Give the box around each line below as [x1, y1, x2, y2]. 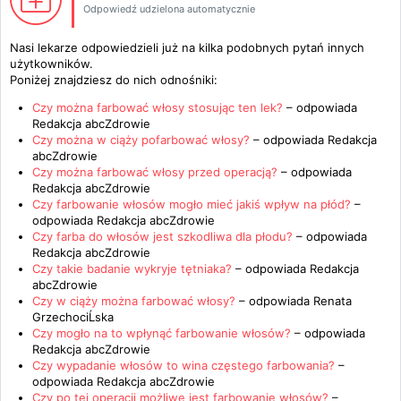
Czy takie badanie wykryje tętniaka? [32, 261, 232, 276]
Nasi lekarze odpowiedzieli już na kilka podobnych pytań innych [10, 40, 364, 55]
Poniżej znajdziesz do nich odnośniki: [10, 73, 218, 87]
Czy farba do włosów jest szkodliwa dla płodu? [32, 229, 296, 243]
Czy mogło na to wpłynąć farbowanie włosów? [32, 326, 291, 340]
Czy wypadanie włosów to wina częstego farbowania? [32, 358, 338, 372]
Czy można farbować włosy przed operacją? [32, 165, 281, 179]
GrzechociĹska [32, 310, 114, 324]
